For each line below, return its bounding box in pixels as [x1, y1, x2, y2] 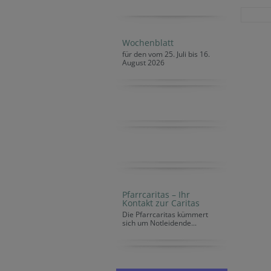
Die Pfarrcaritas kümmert [122, 209, 208, 220]
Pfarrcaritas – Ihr [122, 189, 190, 200]
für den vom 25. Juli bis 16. [122, 49, 210, 59]
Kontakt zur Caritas [122, 197, 200, 209]
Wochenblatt [122, 37, 174, 48]
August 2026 [122, 57, 165, 68]
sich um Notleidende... [122, 218, 197, 228]
